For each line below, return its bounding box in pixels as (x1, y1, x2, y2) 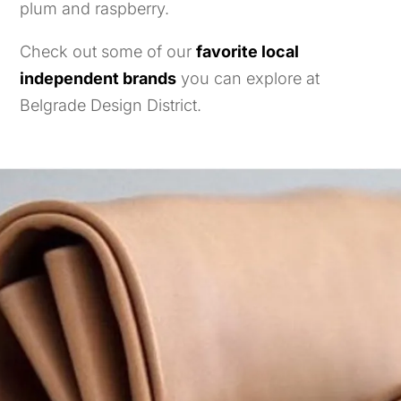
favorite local (196, 41, 300, 61)
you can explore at (176, 68, 320, 88)
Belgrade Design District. (20, 95, 202, 115)
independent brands (20, 68, 177, 88)
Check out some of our (20, 41, 197, 61)
